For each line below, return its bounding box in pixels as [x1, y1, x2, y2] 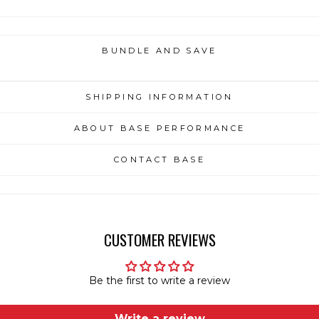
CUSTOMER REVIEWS [103, 229, 216, 251]
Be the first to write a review [89, 274, 230, 288]
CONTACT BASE [113, 155, 206, 165]
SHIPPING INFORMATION [85, 92, 234, 103]
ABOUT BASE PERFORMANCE [73, 123, 246, 134]
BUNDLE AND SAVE [102, 46, 217, 56]
